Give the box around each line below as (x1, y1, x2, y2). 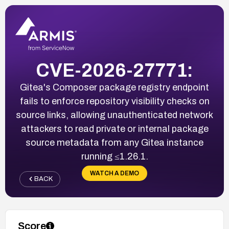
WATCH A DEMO (90, 169, 139, 177)
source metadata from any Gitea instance (26, 137, 203, 148)
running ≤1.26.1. (81, 151, 148, 162)
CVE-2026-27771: (36, 60, 193, 81)
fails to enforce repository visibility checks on (19, 96, 210, 106)
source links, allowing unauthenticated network (16, 109, 213, 120)
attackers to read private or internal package (20, 123, 209, 134)
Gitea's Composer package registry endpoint (20, 82, 209, 93)
